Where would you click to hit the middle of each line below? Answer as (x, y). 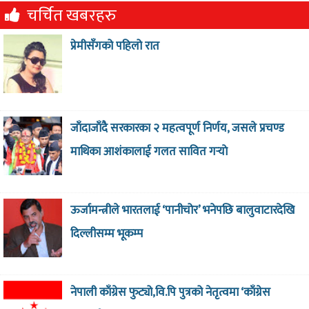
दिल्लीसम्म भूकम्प (106, 233)
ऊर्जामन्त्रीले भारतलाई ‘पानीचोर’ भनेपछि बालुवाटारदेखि (182, 210)
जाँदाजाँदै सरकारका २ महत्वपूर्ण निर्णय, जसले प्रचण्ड (177, 128)
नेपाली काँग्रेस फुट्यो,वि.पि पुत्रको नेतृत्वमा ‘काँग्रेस (170, 292)
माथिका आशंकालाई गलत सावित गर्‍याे (149, 151)
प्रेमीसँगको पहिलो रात (114, 46)
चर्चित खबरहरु (72, 16)
